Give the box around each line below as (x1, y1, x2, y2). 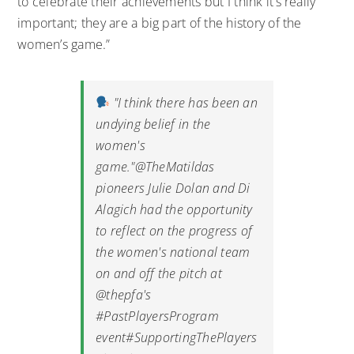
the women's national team (96, 243, 250, 261)
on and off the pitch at (96, 264, 222, 282)
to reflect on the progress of (96, 221, 253, 239)
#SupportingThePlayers (126, 328, 258, 346)
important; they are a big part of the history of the (17, 13, 302, 32)
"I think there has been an (110, 93, 258, 111)
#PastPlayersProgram (96, 307, 219, 325)
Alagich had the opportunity (96, 200, 253, 218)
